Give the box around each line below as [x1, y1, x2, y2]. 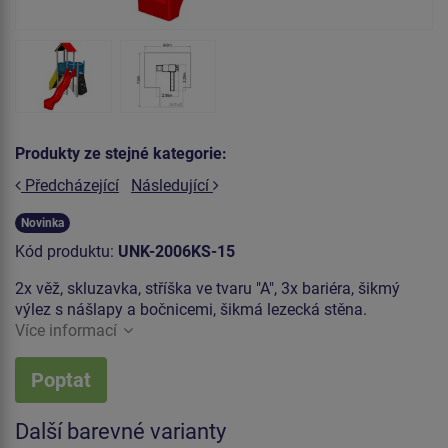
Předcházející [21, 175, 119, 195]
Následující [131, 175, 213, 195]
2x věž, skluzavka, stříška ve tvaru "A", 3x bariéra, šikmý [15, 278, 400, 298]
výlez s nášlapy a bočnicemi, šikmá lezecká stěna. [15, 299, 367, 319]
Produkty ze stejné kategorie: [15, 144, 227, 164]
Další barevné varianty [15, 418, 226, 444]
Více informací [15, 320, 117, 340]
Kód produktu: [15, 241, 118, 261]
